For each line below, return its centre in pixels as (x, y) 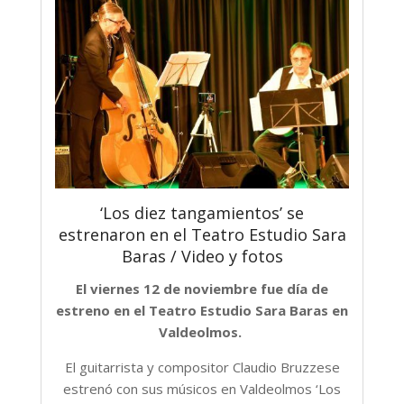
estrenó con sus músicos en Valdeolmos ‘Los (202, 389)
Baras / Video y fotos (202, 257)
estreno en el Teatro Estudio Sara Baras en (202, 311)
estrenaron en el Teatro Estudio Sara (202, 235)
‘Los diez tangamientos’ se (202, 213)
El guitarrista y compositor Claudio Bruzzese (202, 367)
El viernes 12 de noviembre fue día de (202, 289)
